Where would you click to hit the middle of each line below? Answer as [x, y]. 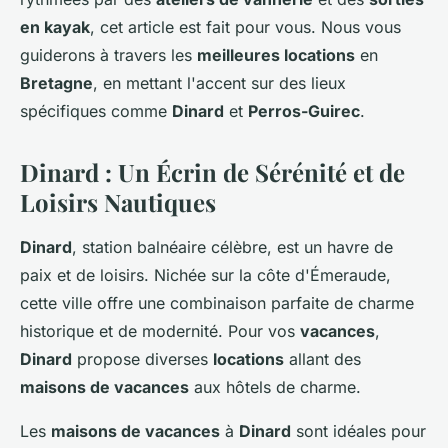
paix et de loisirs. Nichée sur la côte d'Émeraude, [205, 275]
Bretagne [56, 83]
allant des [322, 359]
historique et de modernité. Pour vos [160, 331]
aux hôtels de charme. [275, 387]
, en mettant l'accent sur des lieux [219, 83]
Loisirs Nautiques [118, 202]
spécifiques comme [96, 111]
